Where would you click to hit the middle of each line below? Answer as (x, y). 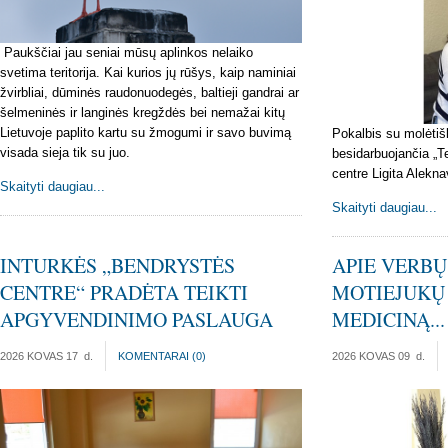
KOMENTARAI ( (157, 356)
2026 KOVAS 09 (370, 356)
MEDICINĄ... (388, 320)
